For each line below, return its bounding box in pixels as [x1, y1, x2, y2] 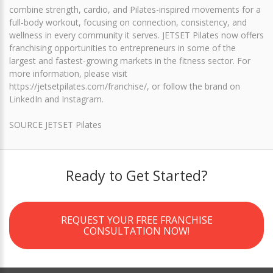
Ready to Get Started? [65, 165, 208, 185]
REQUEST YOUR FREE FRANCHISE [60, 213, 213, 227]
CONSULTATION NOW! [83, 224, 190, 238]
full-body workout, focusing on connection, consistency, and [9, 16, 247, 28]
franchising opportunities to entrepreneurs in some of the [9, 41, 236, 54]
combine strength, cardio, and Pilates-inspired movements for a [9, 3, 261, 15]
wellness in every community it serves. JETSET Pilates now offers [9, 29, 264, 41]
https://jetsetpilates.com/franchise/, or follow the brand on [9, 80, 240, 92]
